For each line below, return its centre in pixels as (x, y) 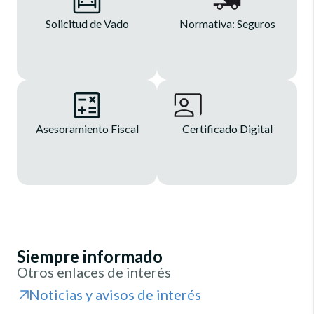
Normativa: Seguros (227, 24)
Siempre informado (90, 257)
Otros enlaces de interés (94, 272)
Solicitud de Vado (87, 24)
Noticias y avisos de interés (115, 295)
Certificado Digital (227, 129)
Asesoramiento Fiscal (87, 129)
